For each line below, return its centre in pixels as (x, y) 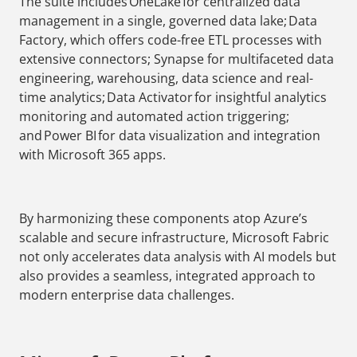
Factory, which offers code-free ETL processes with (171, 40)
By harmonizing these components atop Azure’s (163, 219)
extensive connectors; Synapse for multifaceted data (177, 59)
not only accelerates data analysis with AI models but (178, 257)
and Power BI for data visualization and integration (170, 136)
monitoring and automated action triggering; (154, 117)
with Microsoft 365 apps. (92, 155)
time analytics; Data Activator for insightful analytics (173, 98)
